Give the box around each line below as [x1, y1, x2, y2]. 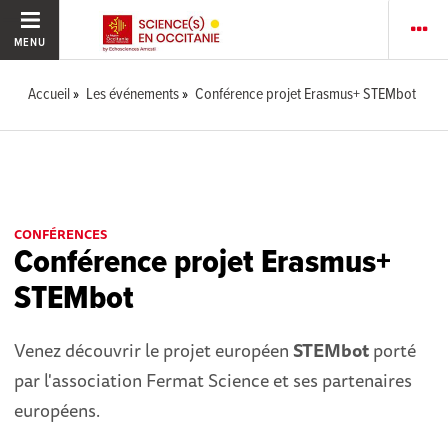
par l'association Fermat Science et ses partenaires [14, 366, 413, 394]
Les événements [86, 84, 180, 105]
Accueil [28, 84, 71, 105]
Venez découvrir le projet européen [14, 336, 294, 364]
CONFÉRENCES [14, 224, 108, 244]
